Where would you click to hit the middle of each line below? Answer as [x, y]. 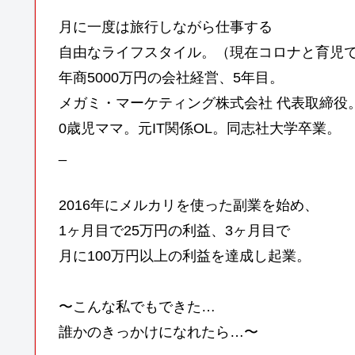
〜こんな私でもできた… [137, 307]
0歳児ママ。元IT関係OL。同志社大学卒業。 [200, 129]
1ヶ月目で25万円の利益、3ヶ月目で [174, 230]
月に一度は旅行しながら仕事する [166, 27]
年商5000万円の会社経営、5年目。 [171, 78]
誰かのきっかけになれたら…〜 [158, 332]
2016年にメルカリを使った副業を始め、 [189, 205]
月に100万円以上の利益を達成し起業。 [185, 256]
